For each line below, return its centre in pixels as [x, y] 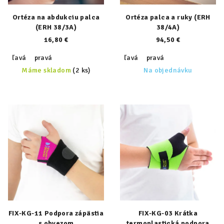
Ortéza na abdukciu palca [56, 17]
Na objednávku [168, 70]
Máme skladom [47, 70]
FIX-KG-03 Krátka [168, 213]
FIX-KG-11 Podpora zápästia [56, 213]
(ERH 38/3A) [56, 27]
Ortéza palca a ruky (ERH [168, 17]
